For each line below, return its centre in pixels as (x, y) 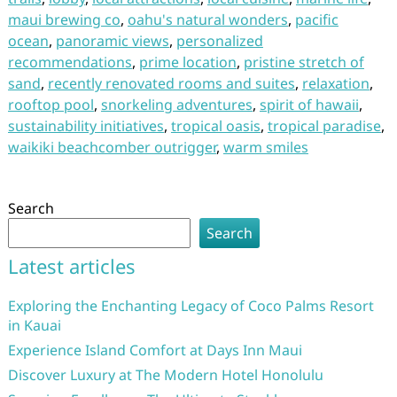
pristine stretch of (304, 62)
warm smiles (265, 147)
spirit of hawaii (309, 105)
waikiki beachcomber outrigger (112, 147)
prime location (187, 62)
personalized (219, 41)
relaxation (335, 83)
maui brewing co (64, 19)
